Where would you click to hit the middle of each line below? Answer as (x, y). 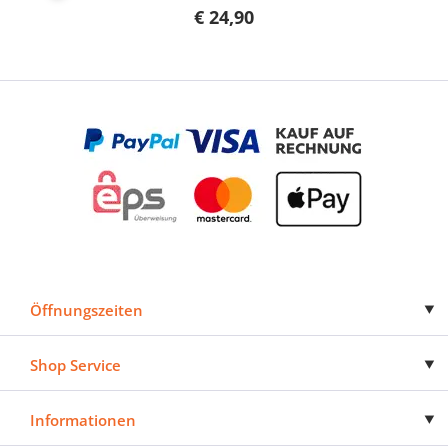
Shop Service (75, 364)
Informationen (83, 419)
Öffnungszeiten (86, 309)
